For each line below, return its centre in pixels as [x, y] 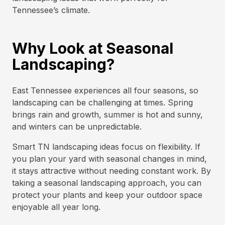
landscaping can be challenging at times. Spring [102, 102]
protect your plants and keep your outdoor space [107, 195]
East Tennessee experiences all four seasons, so [105, 90]
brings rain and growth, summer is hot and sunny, [107, 115]
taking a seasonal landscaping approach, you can [107, 183]
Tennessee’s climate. [52, 10]
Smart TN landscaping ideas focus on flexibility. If [106, 147]
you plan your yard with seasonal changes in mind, [109, 159]
